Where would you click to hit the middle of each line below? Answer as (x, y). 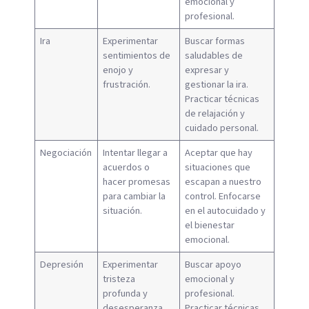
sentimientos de (137, 56)
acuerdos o (127, 168)
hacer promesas (137, 182)
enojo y (118, 70)
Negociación (66, 153)
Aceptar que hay (219, 153)
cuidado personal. (222, 128)
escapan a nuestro (223, 182)
